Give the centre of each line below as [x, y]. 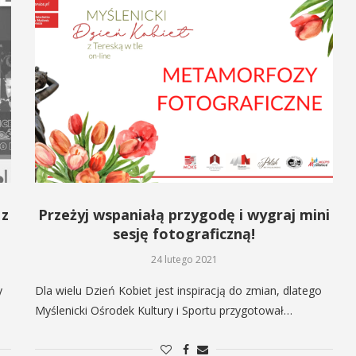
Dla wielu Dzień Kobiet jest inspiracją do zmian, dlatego [179, 290]
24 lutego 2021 [184, 259]
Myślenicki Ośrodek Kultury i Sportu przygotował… [164, 310]
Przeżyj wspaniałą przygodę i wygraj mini [184, 214]
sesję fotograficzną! [184, 233]
